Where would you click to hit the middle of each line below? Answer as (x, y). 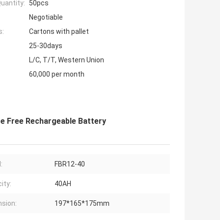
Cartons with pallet (59, 32)
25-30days (46, 46)
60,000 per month (57, 74)
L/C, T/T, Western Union (67, 60)
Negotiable (46, 17)
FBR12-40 (70, 164)
